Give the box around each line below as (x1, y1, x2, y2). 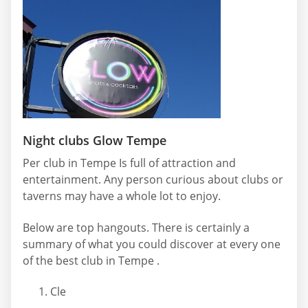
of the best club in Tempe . (23, 252, 159, 268)
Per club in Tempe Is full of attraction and (23, 155, 236, 171)
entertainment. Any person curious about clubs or (23, 172, 283, 188)
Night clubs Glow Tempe (23, 132, 166, 149)
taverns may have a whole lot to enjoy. (23, 188, 221, 204)
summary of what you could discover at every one (23, 236, 280, 252)
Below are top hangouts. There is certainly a (23, 219, 250, 235)
